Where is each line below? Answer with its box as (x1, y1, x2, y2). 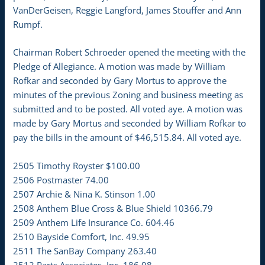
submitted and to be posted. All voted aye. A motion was (13, 103, 243, 115)
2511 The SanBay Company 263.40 (13, 244, 157, 257)
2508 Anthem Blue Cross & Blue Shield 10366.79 (13, 202, 214, 214)
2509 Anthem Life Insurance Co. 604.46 (13, 216, 175, 228)
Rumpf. (13, 18, 43, 30)
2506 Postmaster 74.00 (13, 173, 109, 186)
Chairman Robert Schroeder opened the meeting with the (13, 46, 246, 59)
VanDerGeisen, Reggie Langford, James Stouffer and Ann (13, 4, 242, 16)
